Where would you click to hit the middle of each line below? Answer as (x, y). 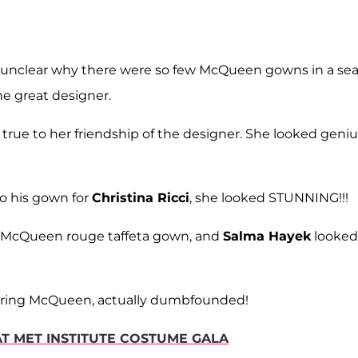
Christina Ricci (141, 198)
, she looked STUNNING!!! (269, 198)
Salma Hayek (267, 237)
